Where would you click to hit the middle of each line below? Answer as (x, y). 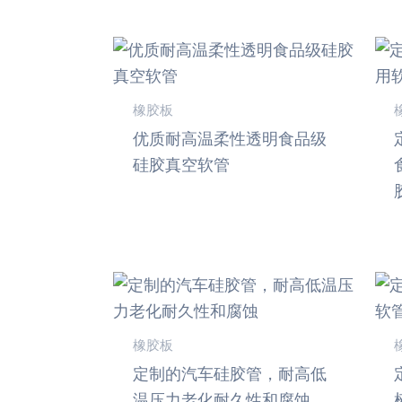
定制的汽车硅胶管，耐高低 (229, 373)
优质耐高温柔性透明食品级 (229, 139)
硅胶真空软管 (181, 165)
